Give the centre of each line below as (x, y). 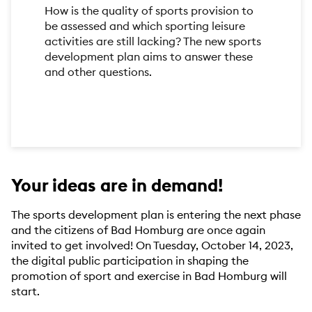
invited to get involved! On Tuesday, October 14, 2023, (152, 245)
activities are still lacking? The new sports (153, 41)
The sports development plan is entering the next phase (156, 215)
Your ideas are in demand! (117, 186)
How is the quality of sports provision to (149, 11)
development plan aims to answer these (149, 57)
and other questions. (99, 72)
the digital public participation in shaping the (130, 261)
